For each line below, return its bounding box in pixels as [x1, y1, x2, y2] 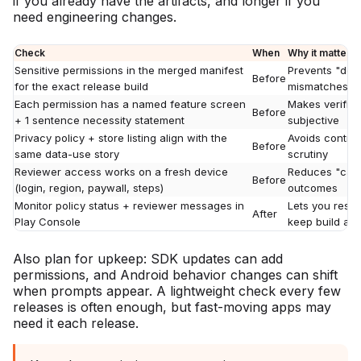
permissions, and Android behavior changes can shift [13, 266, 338, 283]
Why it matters [288, 46, 356, 59]
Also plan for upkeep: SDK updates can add [13, 250, 283, 267]
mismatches [288, 79, 348, 93]
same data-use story [15, 147, 119, 160]
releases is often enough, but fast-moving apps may [13, 298, 331, 315]
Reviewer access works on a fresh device [15, 164, 228, 178]
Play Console [15, 214, 81, 228]
